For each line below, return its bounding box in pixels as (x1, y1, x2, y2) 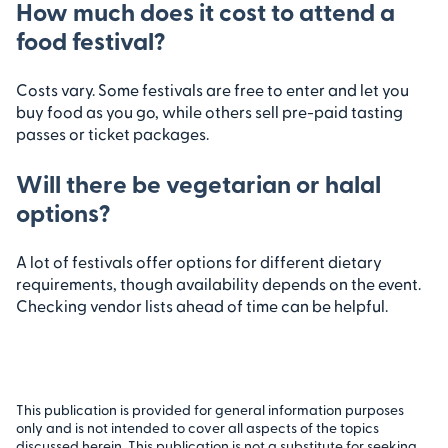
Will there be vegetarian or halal (16, 167, 381, 198)
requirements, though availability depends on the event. (16, 273, 421, 293)
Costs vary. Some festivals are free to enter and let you (16, 79, 409, 99)
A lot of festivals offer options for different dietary (16, 251, 382, 271)
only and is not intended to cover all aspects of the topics (16, 418, 379, 436)
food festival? (16, 24, 165, 55)
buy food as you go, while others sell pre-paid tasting (16, 101, 403, 121)
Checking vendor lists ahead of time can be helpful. (16, 295, 388, 315)
